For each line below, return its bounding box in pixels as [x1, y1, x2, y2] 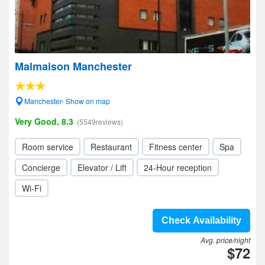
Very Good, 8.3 [15, 115, 73, 127]
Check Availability [161, 215, 241, 225]
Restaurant [91, 141, 132, 153]
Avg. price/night [201, 235, 250, 245]
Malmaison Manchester [15, 59, 132, 74]
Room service [22, 141, 73, 153]
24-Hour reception [144, 161, 212, 173]
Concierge [22, 161, 60, 173]
